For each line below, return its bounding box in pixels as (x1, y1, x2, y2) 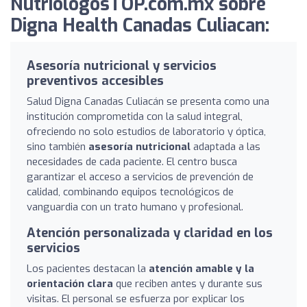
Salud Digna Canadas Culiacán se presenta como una (27, 94, 269, 108)
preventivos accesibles (27, 72, 164, 89)
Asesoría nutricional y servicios (27, 57, 217, 74)
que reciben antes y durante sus (113, 276, 262, 291)
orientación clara (27, 276, 113, 291)
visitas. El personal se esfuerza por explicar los (27, 291, 245, 306)
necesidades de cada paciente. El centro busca (27, 154, 237, 169)
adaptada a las (191, 139, 260, 153)
